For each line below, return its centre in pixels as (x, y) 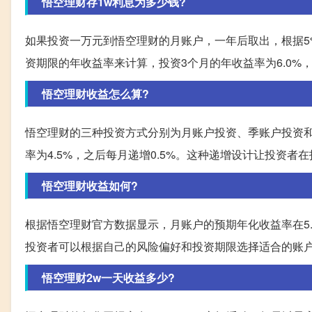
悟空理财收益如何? (90, 186)
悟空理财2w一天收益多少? (108, 278)
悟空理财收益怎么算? (95, 94)
